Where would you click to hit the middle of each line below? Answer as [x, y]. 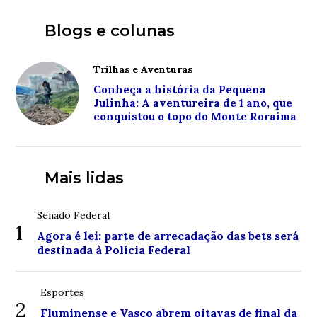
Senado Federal [74, 215]
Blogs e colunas [109, 30]
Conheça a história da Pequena [180, 89]
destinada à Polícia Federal [114, 249]
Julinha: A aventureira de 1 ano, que [193, 103]
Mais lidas [84, 178]
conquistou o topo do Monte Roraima [195, 116]
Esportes [63, 292]
